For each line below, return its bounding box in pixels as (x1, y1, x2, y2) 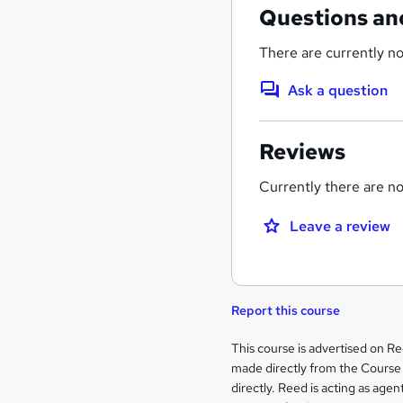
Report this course (231, 301, 341, 318)
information (230, 360, 360, 389)
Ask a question (288, 80, 389, 100)
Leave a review (290, 216, 391, 236)
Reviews (259, 137, 346, 166)
